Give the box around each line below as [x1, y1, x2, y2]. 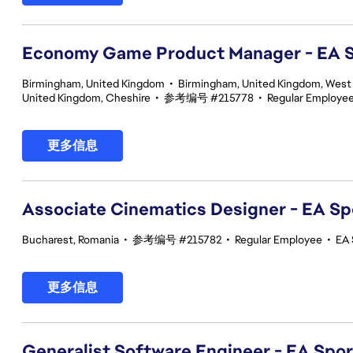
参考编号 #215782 [132, 232, 221, 247]
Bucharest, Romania [22, 232, 119, 247]
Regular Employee [235, 232, 322, 247]
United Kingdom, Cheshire [22, 91, 150, 105]
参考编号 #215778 [164, 91, 254, 105]
